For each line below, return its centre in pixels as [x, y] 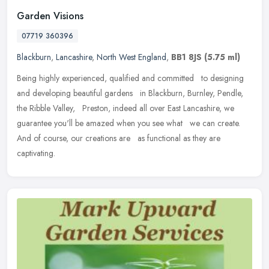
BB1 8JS [186, 57]
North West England [131, 57]
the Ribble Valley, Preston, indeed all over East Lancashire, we [125, 108]
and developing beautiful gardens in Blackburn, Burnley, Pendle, [130, 93]
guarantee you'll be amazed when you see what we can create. [128, 123]
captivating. [36, 153]
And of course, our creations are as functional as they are [119, 138]
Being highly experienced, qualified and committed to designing [130, 78]
